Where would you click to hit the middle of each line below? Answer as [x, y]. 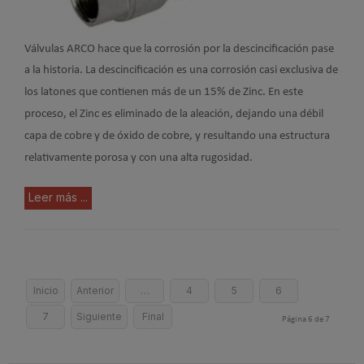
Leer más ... [58, 197]
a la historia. [55, 70]
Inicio [45, 290]
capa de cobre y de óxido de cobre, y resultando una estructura [177, 136]
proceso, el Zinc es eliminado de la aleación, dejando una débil [174, 114]
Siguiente [99, 316]
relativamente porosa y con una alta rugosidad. [139, 158]
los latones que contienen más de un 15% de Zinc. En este [164, 92]
